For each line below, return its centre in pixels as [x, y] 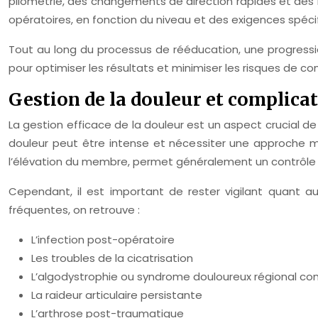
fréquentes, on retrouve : [74, 210]
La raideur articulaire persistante [117, 295]
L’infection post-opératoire [103, 240]
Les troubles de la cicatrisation [112, 258]
